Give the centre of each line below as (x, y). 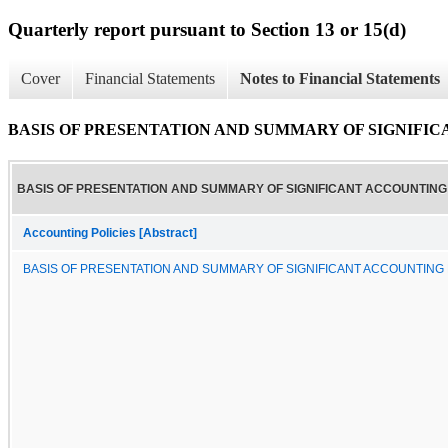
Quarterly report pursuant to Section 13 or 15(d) (207, 29)
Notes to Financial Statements (340, 79)
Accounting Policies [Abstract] (110, 232)
